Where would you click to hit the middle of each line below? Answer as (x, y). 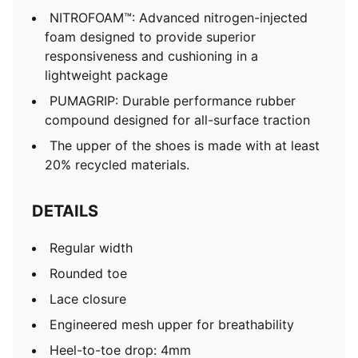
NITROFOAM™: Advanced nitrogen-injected (179, 18)
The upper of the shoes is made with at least (185, 145)
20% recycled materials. (117, 165)
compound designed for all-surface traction (177, 120)
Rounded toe (88, 273)
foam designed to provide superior (150, 37)
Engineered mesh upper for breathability (172, 324)
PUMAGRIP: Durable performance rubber (173, 101)
